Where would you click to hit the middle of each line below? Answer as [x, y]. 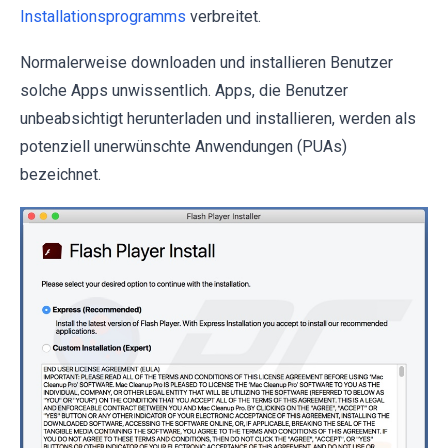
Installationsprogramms [103, 16]
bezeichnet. [60, 174]
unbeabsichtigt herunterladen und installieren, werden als [218, 118]
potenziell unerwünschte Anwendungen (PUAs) [183, 146]
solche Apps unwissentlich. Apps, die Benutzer [184, 90]
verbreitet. [223, 16]
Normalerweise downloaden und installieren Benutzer [206, 62]
